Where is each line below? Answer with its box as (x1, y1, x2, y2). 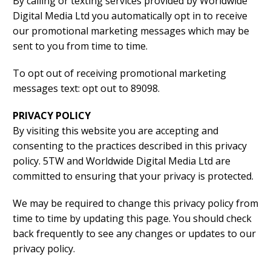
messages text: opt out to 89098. (13, 82, 160, 96)
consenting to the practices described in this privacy (13, 139, 247, 153)
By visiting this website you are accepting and (13, 124, 218, 138)
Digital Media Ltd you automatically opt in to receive (13, 9, 247, 23)
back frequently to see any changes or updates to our (13, 227, 256, 241)
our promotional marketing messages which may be (13, 24, 249, 38)
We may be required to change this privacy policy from (13, 197, 258, 211)
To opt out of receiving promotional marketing (13, 67, 226, 80)
